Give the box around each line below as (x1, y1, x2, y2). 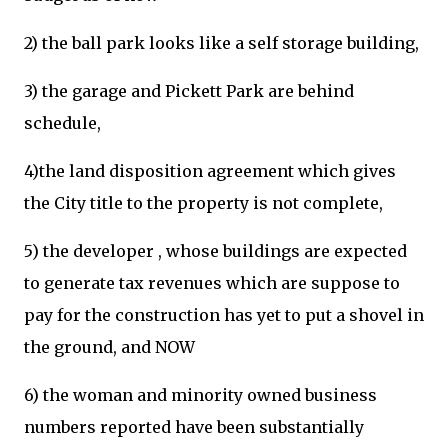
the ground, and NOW (24, 337, 199, 357)
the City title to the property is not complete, (24, 193, 387, 213)
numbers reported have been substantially (24, 417, 364, 437)
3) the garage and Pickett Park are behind (24, 81, 354, 101)
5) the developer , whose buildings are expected (24, 241, 407, 261)
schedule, (24, 113, 105, 133)
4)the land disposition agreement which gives (24, 161, 396, 181)
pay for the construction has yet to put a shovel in (24, 305, 424, 325)
